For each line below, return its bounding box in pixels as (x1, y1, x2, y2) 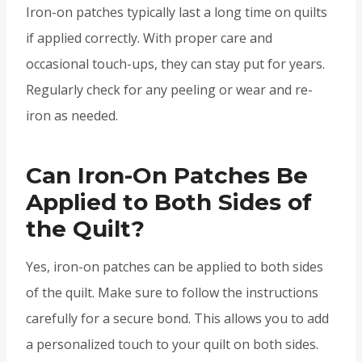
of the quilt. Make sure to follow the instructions (26, 284, 318, 302)
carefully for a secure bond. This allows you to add (26, 309, 329, 328)
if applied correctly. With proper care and (26, 29, 272, 48)
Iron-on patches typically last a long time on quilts (26, 3, 327, 22)
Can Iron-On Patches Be (26, 162, 308, 190)
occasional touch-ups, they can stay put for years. (26, 55, 325, 74)
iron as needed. (26, 107, 118, 125)
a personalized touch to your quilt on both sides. (26, 335, 318, 354)
